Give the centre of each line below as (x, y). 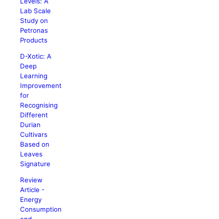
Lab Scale (36, 11)
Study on (34, 20)
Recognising (39, 105)
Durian (31, 124)
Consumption (41, 209)
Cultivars (34, 134)
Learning (34, 76)
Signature (35, 164)
